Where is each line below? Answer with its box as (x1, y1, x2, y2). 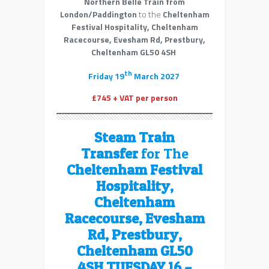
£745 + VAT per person (91, 91, 178, 104)
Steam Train (94, 128, 175, 146)
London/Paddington (59, 8, 137, 21)
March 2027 (131, 69, 181, 82)
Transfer (80, 144, 138, 162)
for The (138, 144, 189, 162)
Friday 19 (88, 69, 124, 82)
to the (136, 8, 163, 21)
